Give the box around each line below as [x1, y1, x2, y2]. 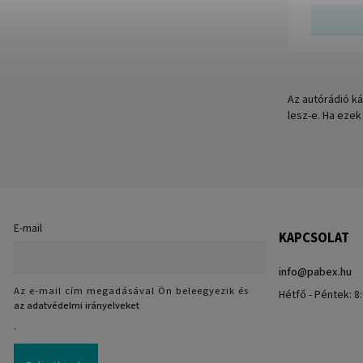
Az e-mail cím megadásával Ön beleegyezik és [14, 284, 249, 299]
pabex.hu [306, 263, 352, 280]
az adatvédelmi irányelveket [14, 298, 139, 314]
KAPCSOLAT [278, 228, 349, 248]
